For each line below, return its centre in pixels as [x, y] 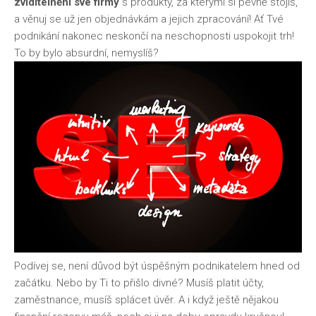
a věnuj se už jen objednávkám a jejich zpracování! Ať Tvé [149, 19]
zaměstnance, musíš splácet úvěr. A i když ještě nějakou [146, 300]
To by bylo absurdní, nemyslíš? [86, 53]
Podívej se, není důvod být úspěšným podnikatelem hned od [157, 266]
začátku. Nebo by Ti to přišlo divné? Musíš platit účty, [139, 283]
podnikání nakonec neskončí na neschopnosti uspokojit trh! [154, 36]
